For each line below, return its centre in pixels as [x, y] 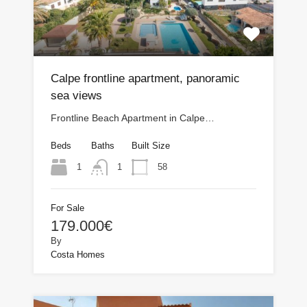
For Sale [67, 208]
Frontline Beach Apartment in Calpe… [133, 118]
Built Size [151, 145]
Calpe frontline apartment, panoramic [145, 78]
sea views [76, 95]
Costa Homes [78, 254]
